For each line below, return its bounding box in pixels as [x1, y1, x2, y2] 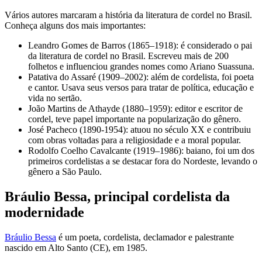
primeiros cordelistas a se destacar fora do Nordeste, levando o [28, 156, 257, 166]
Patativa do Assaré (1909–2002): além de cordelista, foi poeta [28, 71, 254, 82]
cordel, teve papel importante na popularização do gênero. [28, 113, 241, 124]
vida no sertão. [28, 92, 82, 103]
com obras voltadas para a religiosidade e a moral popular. [28, 135, 241, 145]
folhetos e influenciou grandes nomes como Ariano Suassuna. [28, 61, 254, 71]
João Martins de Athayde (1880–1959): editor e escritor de [28, 103, 243, 113]
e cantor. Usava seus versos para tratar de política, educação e [28, 82, 254, 92]
